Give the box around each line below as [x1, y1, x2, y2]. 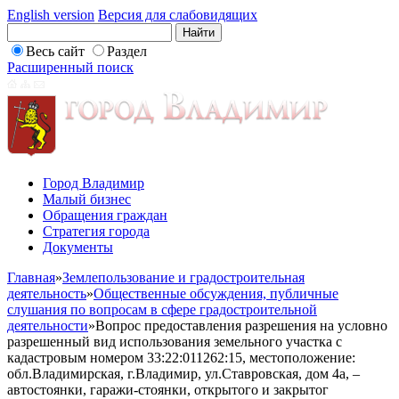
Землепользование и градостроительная [62, 270, 305, 285]
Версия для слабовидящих [98, 7, 257, 22]
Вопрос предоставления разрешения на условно [95, 318, 387, 333]
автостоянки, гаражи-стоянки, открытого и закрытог [7, 382, 329, 397]
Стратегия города [43, 224, 150, 239]
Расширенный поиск [7, 60, 134, 75]
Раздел [107, 44, 147, 59]
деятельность [7, 286, 86, 301]
